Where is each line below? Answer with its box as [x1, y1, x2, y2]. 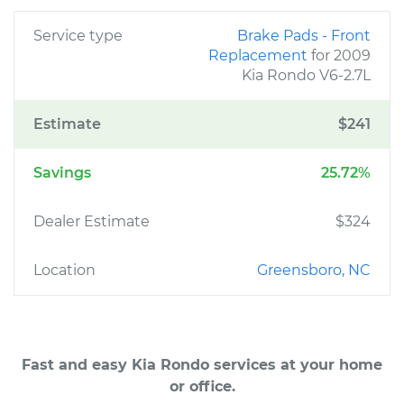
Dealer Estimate [33, 213, 150, 230]
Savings [33, 164, 91, 181]
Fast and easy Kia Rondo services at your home [22, 356, 382, 373]
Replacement [208, 47, 311, 64]
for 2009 [311, 47, 371, 64]
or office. [169, 378, 235, 395]
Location [33, 262, 96, 279]
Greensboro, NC [257, 262, 371, 279]
